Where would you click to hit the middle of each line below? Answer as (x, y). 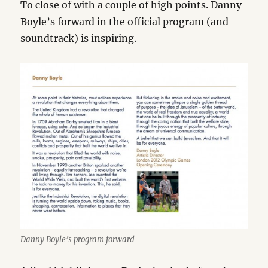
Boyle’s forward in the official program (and (125, 22)
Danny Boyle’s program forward (78, 239)
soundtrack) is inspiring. (79, 39)
